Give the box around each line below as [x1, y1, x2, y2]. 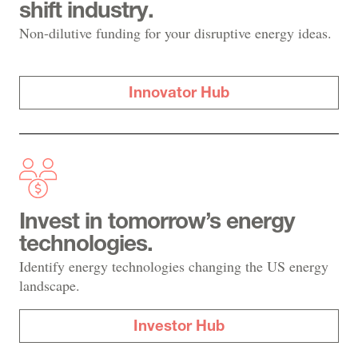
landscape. [19, 276, 89, 295]
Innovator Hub [129, 86, 229, 101]
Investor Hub [133, 320, 225, 335]
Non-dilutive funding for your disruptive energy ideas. [19, 23, 332, 42]
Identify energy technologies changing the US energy [19, 257, 328, 276]
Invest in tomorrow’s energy [19, 212, 295, 234]
